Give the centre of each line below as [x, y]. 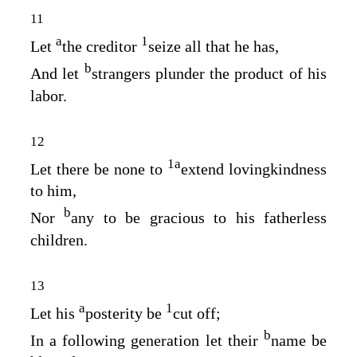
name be [299, 340]
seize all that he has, [214, 47]
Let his [55, 313]
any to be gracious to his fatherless [199, 218]
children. [59, 240]
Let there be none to [99, 169]
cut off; [197, 313]
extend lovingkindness [254, 169]
